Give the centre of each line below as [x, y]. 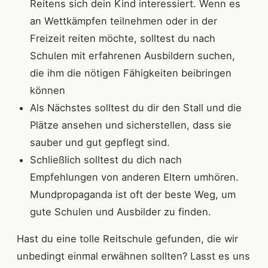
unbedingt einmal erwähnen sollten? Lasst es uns [133, 256]
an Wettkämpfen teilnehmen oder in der [124, 21]
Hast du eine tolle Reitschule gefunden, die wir [127, 239]
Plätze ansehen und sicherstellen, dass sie [131, 125]
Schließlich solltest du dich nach [106, 160]
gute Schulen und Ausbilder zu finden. [122, 212]
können [49, 91]
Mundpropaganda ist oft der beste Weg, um [133, 195]
